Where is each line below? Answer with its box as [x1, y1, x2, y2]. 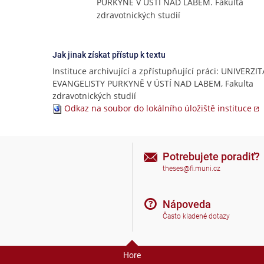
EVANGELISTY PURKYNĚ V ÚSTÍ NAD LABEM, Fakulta [52, 78, 253, 89]
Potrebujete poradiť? [163, 150, 260, 163]
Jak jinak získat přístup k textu [52, 50, 166, 60]
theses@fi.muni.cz [163, 164, 220, 173]
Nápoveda [163, 197, 211, 210]
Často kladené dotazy [163, 212, 230, 221]
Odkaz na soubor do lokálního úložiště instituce [64, 103, 252, 114]
